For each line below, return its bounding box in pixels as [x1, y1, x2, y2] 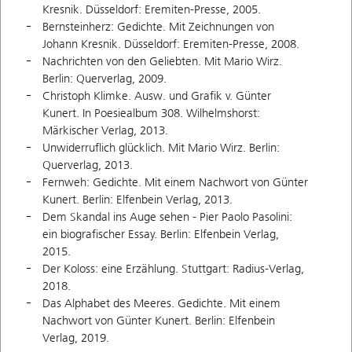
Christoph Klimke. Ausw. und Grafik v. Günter [42, 89, 271, 104]
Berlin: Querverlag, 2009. [42, 71, 167, 86]
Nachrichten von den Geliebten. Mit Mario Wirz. [42, 54, 282, 69]
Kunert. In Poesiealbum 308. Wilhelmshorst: [42, 106, 260, 121]
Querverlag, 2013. [42, 158, 133, 173]
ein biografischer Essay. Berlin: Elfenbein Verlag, [42, 227, 279, 242]
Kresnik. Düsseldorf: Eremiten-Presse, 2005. [42, 2, 261, 17]
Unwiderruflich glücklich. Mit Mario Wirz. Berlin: [42, 141, 280, 156]
